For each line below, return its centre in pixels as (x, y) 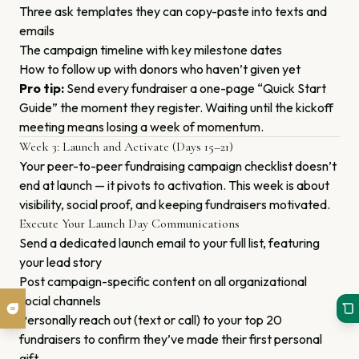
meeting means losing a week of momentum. (141, 127)
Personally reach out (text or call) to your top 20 (151, 320)
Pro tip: (42, 88)
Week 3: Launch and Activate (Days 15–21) (126, 147)
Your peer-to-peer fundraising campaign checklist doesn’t (178, 166)
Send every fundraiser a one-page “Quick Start (195, 88)
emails (37, 30)
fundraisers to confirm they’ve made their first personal (171, 339)
